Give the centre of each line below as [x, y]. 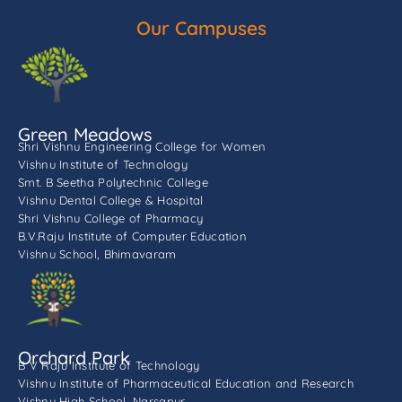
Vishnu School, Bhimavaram [97, 253]
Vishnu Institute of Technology [103, 164]
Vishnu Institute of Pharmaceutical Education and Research [186, 383]
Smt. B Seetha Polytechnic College [113, 182]
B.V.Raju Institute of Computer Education [132, 236]
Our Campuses [201, 28]
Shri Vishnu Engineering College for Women [142, 146]
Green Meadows [85, 134]
